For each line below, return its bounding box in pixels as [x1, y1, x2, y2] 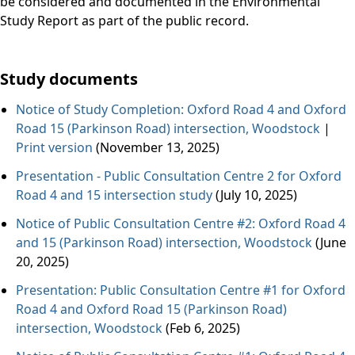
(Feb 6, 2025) [162, 319, 240, 337]
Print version [16, 139, 93, 156]
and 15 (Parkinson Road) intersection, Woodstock [16, 234, 312, 251]
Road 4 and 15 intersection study [16, 186, 212, 204]
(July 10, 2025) [212, 186, 300, 204]
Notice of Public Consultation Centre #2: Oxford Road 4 [16, 215, 345, 232]
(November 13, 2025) [93, 139, 219, 156]
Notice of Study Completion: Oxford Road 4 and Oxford [16, 101, 346, 118]
